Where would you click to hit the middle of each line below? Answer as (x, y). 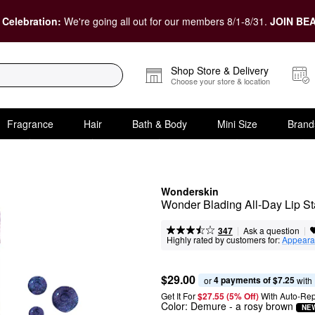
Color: (176, 306)
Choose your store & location (220, 81)
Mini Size (237, 123)
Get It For (178, 296)
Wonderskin (190, 191)
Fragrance (30, 123)
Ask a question (271, 230)
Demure (208, 306)
